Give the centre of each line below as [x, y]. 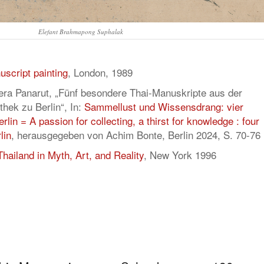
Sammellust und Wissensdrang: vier [164, 106]
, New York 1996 [180, 154]
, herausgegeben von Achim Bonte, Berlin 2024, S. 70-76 [136, 134]
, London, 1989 [100, 72]
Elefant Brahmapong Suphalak [80, 31]
